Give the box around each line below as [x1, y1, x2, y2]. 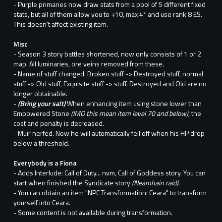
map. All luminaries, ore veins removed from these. [13, 58, 164, 69]
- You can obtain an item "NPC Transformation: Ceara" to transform [13, 187, 207, 198]
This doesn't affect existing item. [13, 19, 108, 30]
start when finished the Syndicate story [13, 177, 132, 188]
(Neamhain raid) [132, 177, 178, 188]
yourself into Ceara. [13, 197, 70, 208]
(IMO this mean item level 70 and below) [71, 108, 188, 119]
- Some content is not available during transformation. [13, 207, 172, 218]
